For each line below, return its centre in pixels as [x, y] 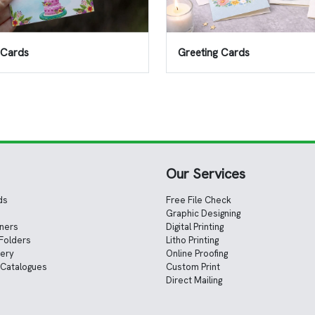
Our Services [206, 174]
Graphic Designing [203, 214]
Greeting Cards [214, 52]
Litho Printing [192, 240]
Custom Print [193, 267]
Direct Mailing [194, 281]
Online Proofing [197, 254]
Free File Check [199, 200]
